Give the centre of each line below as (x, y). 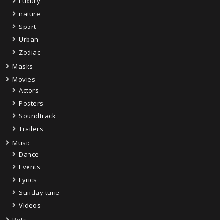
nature (29, 14)
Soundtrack (37, 116)
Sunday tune (39, 192)
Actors (29, 90)
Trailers (31, 128)
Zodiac (29, 52)
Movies (24, 79)
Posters (31, 103)
